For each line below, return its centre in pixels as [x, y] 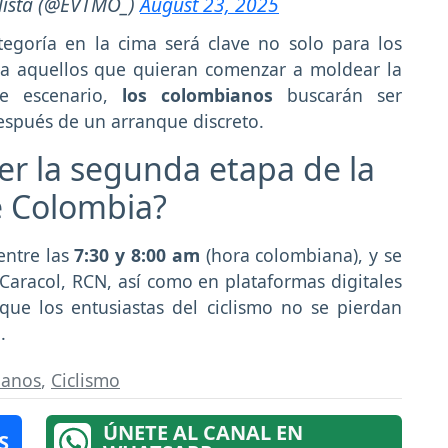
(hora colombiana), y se [300, 255]
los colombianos [197, 95]
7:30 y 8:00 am [137, 255]
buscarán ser [337, 95]
